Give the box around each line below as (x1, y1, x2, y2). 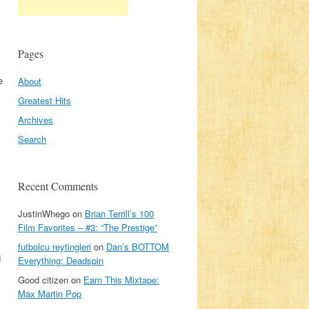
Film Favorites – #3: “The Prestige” (18, 221, 157, 234)
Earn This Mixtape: (83, 273, 159, 286)
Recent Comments (18, 179, 98, 193)
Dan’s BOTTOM (106, 240, 169, 253)
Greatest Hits (18, 94, 71, 107)
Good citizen (18, 273, 68, 286)
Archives (18, 113, 53, 126)
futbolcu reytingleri (18, 240, 91, 253)
